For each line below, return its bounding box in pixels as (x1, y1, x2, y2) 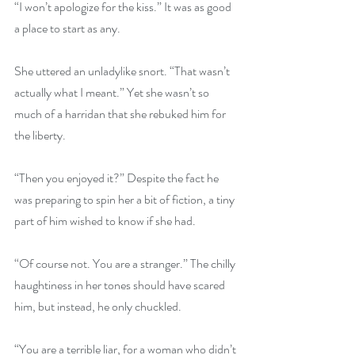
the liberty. (14, 126, 66, 144)
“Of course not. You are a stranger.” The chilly (14, 254, 238, 273)
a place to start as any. (14, 19, 120, 37)
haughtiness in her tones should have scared (14, 276, 227, 294)
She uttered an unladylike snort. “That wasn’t (14, 62, 232, 80)
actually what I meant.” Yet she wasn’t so (14, 83, 212, 101)
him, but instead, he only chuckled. (14, 297, 181, 315)
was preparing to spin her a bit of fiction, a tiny (14, 190, 237, 208)
